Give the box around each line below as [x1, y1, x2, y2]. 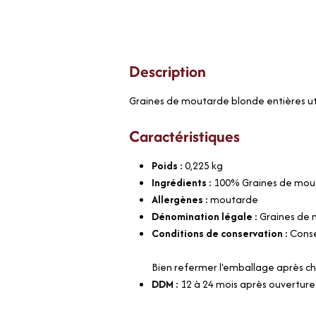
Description [129, 59, 207, 83]
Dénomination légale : [152, 208, 260, 224]
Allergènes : [152, 191, 211, 207]
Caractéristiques [129, 124, 241, 147]
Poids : [152, 157, 186, 173]
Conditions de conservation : [152, 225, 291, 241]
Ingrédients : [152, 174, 214, 190]
